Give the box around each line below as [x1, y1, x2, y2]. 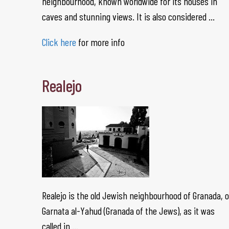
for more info [76, 36, 125, 48]
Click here [42, 36, 76, 48]
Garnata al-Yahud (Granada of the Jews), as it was [42, 204, 215, 217]
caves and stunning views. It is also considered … [42, 10, 215, 22]
